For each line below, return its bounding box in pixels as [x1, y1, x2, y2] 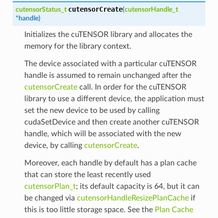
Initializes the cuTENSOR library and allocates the [24, 30, 192, 38]
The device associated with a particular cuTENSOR [24, 59, 197, 68]
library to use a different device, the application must [24, 94, 204, 103]
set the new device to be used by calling [24, 106, 160, 114]
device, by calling [24, 141, 84, 149]
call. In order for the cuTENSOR [77, 83, 186, 91]
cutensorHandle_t [124, 5, 178, 13]
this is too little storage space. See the [24, 205, 155, 214]
